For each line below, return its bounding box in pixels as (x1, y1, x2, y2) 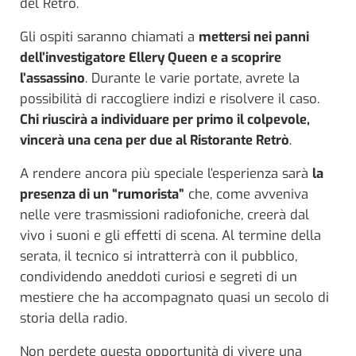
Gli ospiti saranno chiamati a (20, 27, 199, 45)
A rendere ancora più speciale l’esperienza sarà (20, 164, 312, 182)
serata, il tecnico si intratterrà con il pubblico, (20, 246, 297, 265)
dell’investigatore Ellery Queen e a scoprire (20, 48, 281, 66)
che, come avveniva (184, 184, 308, 203)
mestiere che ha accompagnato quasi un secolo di (20, 288, 329, 306)
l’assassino (20, 68, 85, 87)
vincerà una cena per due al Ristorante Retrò (20, 130, 289, 149)
